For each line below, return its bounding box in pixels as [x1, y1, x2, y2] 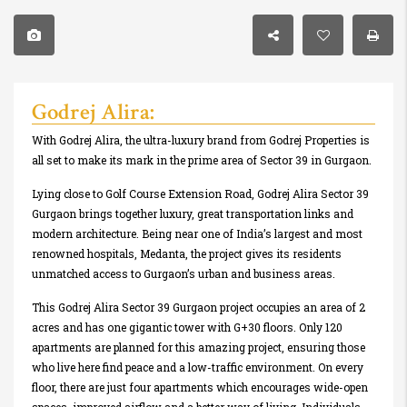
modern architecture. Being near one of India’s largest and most [32, 226, 362, 242]
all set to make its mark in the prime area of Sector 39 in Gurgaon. [32, 153, 372, 168]
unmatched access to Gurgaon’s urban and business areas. [32, 266, 335, 282]
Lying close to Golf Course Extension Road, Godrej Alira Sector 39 [32, 186, 369, 202]
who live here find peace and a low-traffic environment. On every [32, 360, 363, 375]
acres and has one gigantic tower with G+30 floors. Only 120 [32, 320, 342, 335]
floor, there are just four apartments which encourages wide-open [32, 380, 368, 395]
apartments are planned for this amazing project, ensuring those [32, 340, 365, 355]
